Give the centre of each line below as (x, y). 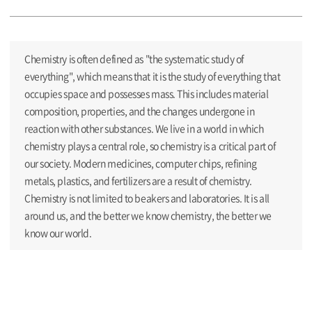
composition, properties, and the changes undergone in (140, 110)
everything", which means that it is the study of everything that (153, 76)
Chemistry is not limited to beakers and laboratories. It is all (147, 197)
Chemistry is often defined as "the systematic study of (134, 58)
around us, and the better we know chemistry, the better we (148, 215)
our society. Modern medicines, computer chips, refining (141, 163)
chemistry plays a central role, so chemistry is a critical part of (150, 145)
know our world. (58, 232)
